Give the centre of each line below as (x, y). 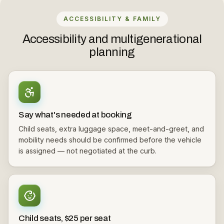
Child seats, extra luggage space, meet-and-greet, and (111, 129)
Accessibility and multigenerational (112, 39)
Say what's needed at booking (75, 115)
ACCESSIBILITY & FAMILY (112, 19)
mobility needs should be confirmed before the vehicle (110, 140)
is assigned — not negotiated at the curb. (87, 151)
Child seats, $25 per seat (65, 218)
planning (112, 52)
